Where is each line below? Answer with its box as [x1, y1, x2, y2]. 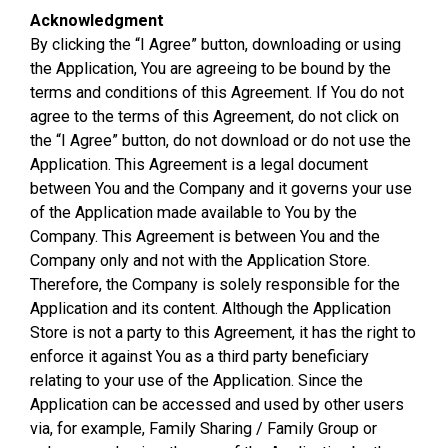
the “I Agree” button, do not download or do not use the [30, 131, 411, 150]
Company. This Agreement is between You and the [30, 227, 380, 246]
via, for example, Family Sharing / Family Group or [30, 419, 377, 438]
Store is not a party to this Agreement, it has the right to [30, 323, 416, 342]
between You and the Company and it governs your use [30, 179, 412, 198]
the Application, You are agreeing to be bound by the [30, 59, 391, 78]
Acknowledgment [30, 11, 164, 30]
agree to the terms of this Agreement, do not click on [30, 107, 399, 126]
